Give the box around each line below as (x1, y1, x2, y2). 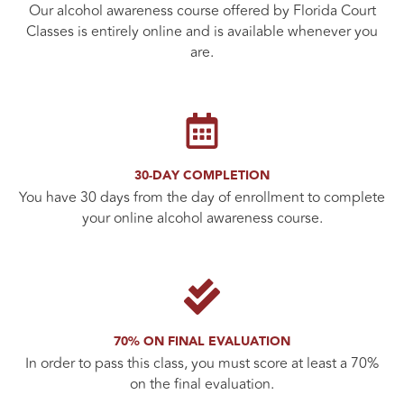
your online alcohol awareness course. (81, 207, 323, 230)
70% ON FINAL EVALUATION (114, 332, 290, 353)
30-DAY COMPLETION (134, 166, 270, 187)
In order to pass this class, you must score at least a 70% (25, 353, 379, 375)
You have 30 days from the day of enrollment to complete (19, 187, 385, 209)
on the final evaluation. (130, 373, 274, 396)
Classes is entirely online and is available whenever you (26, 21, 378, 43)
